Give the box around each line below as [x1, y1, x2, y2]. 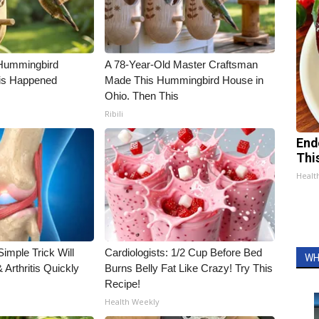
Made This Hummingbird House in [105, 74, 264, 86]
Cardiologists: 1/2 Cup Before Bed [105, 246, 263, 258]
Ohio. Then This [105, 90, 179, 102]
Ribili [105, 108, 124, 119]
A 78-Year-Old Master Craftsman [105, 58, 258, 70]
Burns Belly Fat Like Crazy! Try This [105, 262, 273, 274]
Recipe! [105, 278, 141, 290]
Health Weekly [105, 296, 160, 307]
